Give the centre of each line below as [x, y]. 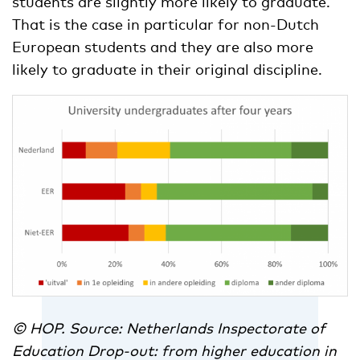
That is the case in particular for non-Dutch [166, 25]
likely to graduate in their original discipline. [167, 70]
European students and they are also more [163, 47]
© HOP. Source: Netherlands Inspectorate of [169, 328]
